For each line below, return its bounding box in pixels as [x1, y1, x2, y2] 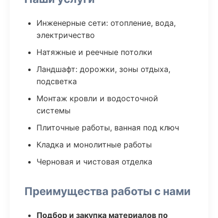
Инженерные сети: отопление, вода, [36, 18, 176, 28]
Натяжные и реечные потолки [36, 47, 152, 57]
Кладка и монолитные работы [36, 140, 152, 149]
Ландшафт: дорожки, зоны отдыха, [36, 64, 170, 74]
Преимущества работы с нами [24, 184, 191, 198]
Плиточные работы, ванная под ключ [36, 123, 179, 132]
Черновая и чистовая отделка [36, 157, 152, 166]
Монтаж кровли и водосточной [36, 93, 158, 103]
